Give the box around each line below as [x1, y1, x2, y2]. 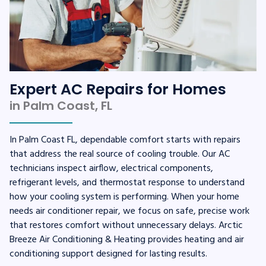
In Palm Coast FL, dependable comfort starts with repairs [9, 132, 240, 148]
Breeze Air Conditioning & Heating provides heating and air [9, 232, 244, 248]
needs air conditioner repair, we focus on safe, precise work [9, 203, 249, 219]
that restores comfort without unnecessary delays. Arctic [9, 217, 243, 233]
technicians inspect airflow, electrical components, [9, 160, 213, 176]
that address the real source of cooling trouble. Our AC [9, 146, 230, 162]
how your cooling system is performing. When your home [9, 189, 239, 205]
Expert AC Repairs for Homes [9, 78, 226, 100]
